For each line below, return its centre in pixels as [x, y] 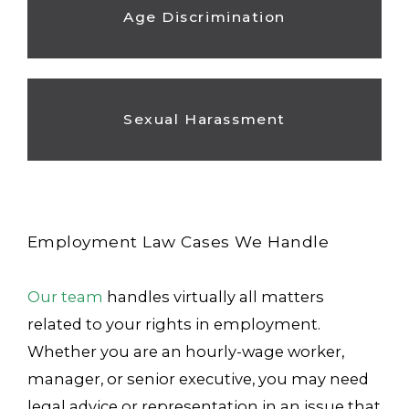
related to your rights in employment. [173, 324]
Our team [65, 296]
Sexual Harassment [204, 120]
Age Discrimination [204, 17]
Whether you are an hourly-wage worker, [185, 351]
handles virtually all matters [213, 296]
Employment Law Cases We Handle [178, 241]
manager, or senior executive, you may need [198, 378]
